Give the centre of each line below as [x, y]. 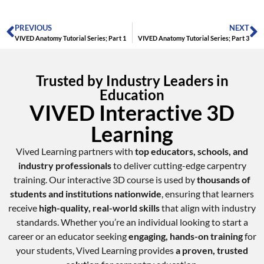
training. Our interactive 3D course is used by [105, 180]
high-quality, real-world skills [99, 208]
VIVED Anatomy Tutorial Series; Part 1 [70, 38]
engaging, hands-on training [185, 236]
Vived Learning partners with [75, 151]
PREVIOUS [33, 27]
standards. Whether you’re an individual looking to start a [132, 222]
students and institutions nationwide [86, 194]
